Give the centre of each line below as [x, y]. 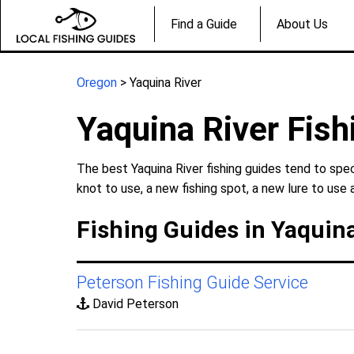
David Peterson [134, 303]
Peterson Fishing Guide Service [193, 282]
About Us [302, 24]
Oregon [97, 82]
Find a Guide [204, 24]
